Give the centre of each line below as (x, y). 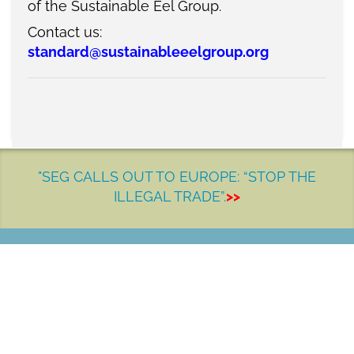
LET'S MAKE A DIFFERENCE (177, 278)
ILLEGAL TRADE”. (170, 197)
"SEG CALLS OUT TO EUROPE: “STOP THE (177, 177)
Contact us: (65, 32)
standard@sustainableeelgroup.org (148, 52)
